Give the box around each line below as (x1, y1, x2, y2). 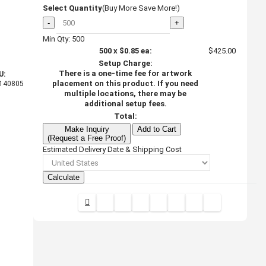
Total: (113, 111, 137, 121)
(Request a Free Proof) (47, 133, 126, 142)
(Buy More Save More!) (102, 3, 180, 12)
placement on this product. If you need (52, 78, 198, 88)
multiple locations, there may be (64, 88, 186, 98)
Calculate (47, 172, 80, 182)
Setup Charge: (98, 58, 153, 68)
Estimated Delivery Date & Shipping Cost (43, 144, 182, 154)
